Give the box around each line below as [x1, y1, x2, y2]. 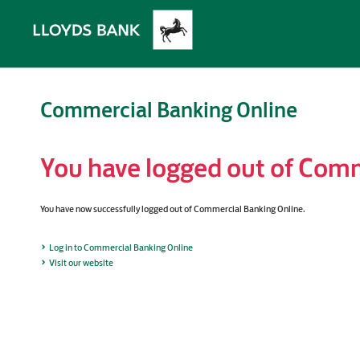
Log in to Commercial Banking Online [49, 242, 193, 253]
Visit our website [49, 257, 113, 268]
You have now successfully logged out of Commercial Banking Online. [40, 203, 305, 215]
